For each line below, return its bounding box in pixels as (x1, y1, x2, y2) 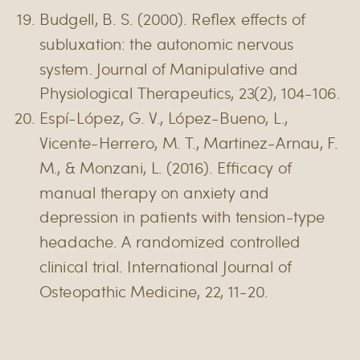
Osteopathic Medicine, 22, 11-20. (39, 280, 268, 302)
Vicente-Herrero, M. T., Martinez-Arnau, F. (39, 131, 337, 153)
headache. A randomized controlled (39, 230, 301, 252)
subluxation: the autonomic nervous (39, 32, 294, 55)
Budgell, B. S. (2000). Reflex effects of (39, 7, 305, 30)
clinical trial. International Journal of (39, 255, 292, 277)
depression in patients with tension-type (39, 206, 325, 227)
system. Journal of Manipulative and (39, 57, 298, 79)
